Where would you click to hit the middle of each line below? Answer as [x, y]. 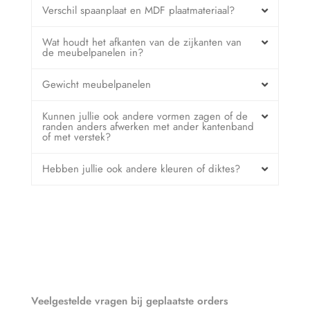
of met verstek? [76, 137]
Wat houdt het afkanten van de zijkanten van [142, 43]
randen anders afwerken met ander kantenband [148, 127]
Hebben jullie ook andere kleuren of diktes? [141, 169]
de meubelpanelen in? [93, 53]
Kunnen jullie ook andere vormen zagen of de [145, 117]
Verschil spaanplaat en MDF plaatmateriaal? [138, 11]
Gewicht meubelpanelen [97, 85]
